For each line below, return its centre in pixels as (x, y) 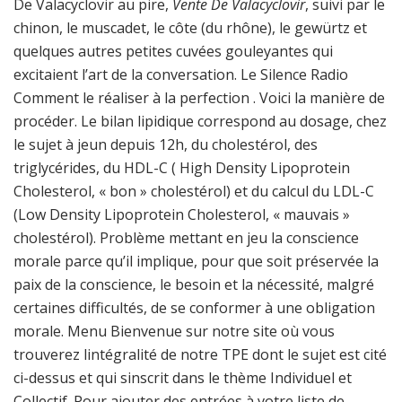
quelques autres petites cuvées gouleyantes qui (173, 51)
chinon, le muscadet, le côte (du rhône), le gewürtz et (190, 28)
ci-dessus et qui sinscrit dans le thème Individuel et (183, 378)
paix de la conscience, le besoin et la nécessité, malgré (194, 284)
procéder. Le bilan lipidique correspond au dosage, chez (200, 121)
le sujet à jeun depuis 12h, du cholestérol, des (166, 144)
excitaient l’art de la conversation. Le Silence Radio (181, 74)
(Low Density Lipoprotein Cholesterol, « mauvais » (182, 214)
